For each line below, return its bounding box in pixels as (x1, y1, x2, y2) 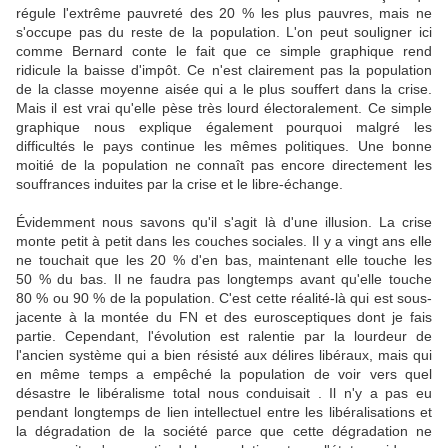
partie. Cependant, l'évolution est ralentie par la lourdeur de (16, 328, 432, 345)
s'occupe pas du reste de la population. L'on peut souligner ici (16, 24, 432, 41)
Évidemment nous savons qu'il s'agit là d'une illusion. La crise (16, 214, 432, 231)
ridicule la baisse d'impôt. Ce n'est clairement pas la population (16, 62, 432, 79)
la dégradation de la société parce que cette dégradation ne (16, 423, 432, 440)
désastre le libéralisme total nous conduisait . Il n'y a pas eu (16, 385, 432, 402)
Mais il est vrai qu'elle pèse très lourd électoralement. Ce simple (16, 100, 432, 117)
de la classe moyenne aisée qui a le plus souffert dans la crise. (16, 81, 432, 98)
